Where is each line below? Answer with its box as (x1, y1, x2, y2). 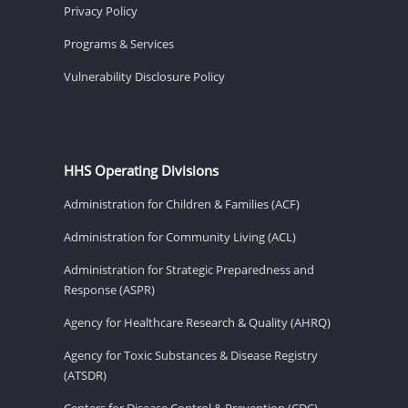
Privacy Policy (64, 3, 138, 20)
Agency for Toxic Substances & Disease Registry (64, 347, 318, 364)
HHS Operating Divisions (64, 161, 219, 180)
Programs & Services (64, 36, 174, 53)
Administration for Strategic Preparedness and (64, 261, 314, 279)
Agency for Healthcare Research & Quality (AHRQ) (64, 314, 331, 331)
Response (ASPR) (64, 281, 155, 299)
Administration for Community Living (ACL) (64, 229, 296, 246)
